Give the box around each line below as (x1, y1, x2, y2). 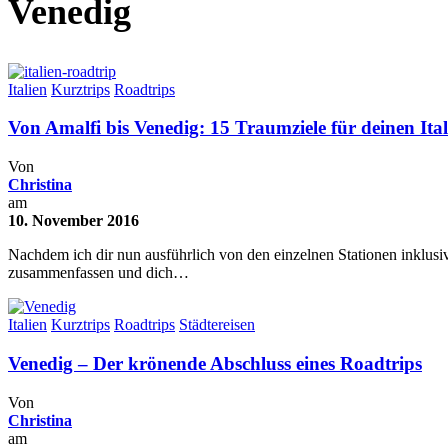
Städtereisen (179, 316, 255, 334)
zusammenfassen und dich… (8, 264, 189, 282)
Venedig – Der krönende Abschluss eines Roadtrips (8, 352, 422, 374)
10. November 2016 (8, 212, 139, 230)
